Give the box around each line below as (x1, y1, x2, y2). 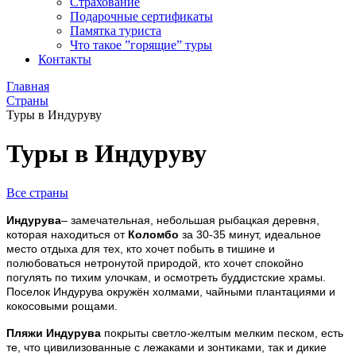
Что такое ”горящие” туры (70, 38, 212, 52)
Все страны (6, 185, 68, 199)
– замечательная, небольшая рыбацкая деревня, (61, 213, 319, 226)
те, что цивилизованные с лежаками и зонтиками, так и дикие (6, 340, 327, 354)
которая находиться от (6, 227, 125, 241)
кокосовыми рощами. (6, 299, 118, 312)
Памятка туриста (70, 24, 161, 37)
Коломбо (125, 227, 179, 241)
